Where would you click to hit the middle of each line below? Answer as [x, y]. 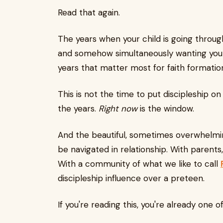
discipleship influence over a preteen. [131, 178]
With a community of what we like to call [139, 164]
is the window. [166, 109]
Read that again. [89, 13]
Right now [118, 109]
